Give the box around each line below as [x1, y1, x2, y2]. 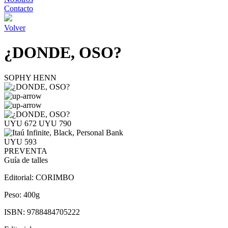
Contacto [4, 4, 33, 13]
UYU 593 [4, 137, 37, 146]
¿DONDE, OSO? [4, 43, 122, 62]
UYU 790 [39, 119, 71, 128]
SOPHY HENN [4, 73, 56, 82]
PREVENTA [4, 146, 47, 155]
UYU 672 [4, 119, 39, 128]
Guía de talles [4, 155, 48, 164]
